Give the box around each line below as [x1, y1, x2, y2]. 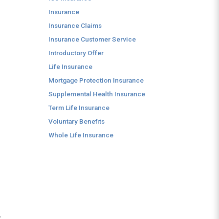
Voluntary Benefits [48, 117, 105, 125]
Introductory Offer [48, 49, 104, 57]
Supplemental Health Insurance [48, 90, 145, 98]
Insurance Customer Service [48, 35, 136, 43]
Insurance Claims [48, 22, 102, 29]
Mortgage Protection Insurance [48, 76, 144, 84]
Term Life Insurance [48, 104, 109, 111]
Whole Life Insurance [48, 131, 113, 139]
